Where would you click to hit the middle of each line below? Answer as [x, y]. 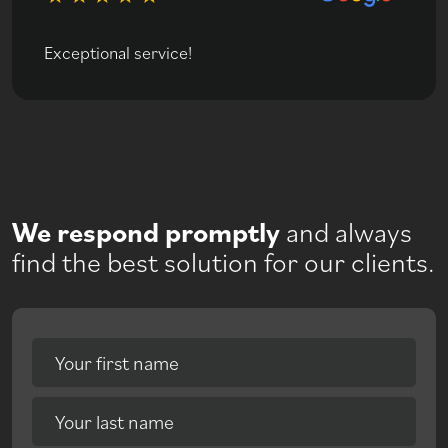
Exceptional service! [118, 51]
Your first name [117, 361]
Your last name [114, 420]
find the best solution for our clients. [223, 260]
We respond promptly [146, 230]
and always [346, 230]
